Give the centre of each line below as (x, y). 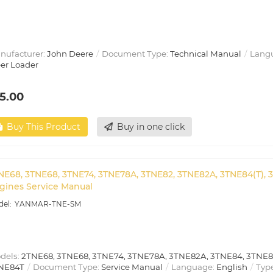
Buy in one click (151, 127)
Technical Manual (206, 53)
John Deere (70, 53)
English (232, 267)
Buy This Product (44, 127)
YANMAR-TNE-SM (48, 204)
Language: (193, 267)
